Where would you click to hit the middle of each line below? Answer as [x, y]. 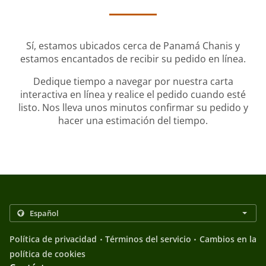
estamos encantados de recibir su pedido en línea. [133, 59]
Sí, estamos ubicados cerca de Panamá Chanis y [133, 46]
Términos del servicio [148, 239]
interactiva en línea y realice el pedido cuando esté [133, 95]
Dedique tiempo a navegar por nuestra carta [133, 82]
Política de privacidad [53, 239]
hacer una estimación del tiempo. [133, 121]
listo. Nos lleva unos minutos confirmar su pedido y [133, 108]
